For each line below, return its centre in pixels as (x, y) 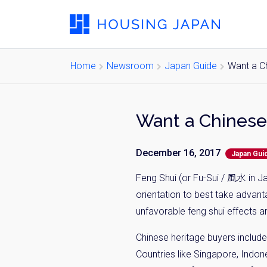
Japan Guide (191, 66)
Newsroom (130, 66)
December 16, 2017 (178, 153)
